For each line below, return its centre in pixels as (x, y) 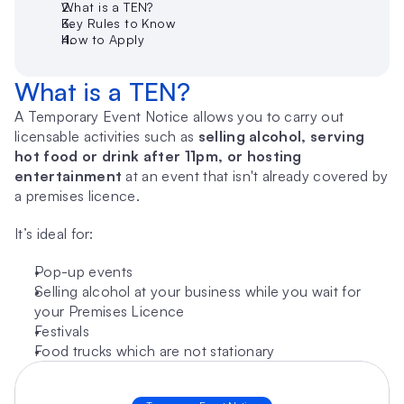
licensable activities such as (106, 136)
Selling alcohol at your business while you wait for (198, 291)
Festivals (62, 331)
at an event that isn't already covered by (255, 176)
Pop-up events (84, 271)
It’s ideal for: (54, 234)
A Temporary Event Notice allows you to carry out (179, 116)
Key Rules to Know (119, 23)
